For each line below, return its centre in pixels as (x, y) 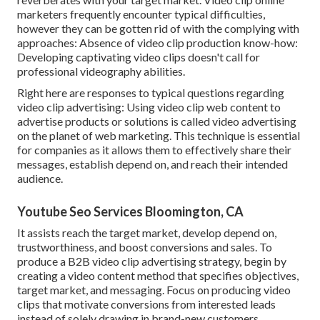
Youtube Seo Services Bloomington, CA (130, 212)
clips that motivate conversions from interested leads (146, 304)
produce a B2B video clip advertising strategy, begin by (152, 261)
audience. (40, 179)
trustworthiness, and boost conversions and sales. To (145, 247)
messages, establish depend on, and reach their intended (152, 164)
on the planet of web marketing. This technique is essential (159, 136)
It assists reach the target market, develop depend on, (147, 233)
